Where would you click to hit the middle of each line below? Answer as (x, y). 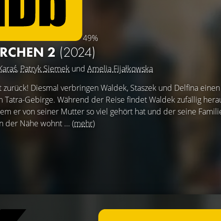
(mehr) (83, 123)
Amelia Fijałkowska (120, 69)
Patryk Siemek (45, 69)
